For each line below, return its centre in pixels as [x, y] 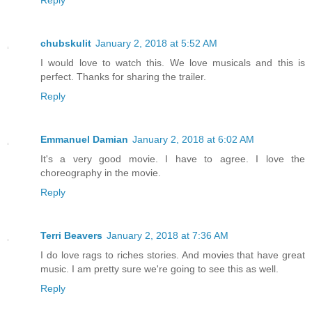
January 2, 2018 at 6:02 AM [193, 140]
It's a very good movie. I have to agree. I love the [173, 159]
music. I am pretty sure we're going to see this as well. [159, 269]
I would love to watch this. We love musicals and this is [173, 63]
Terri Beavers [71, 236]
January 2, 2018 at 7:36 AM [167, 236]
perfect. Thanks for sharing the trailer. [123, 77]
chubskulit [66, 44]
